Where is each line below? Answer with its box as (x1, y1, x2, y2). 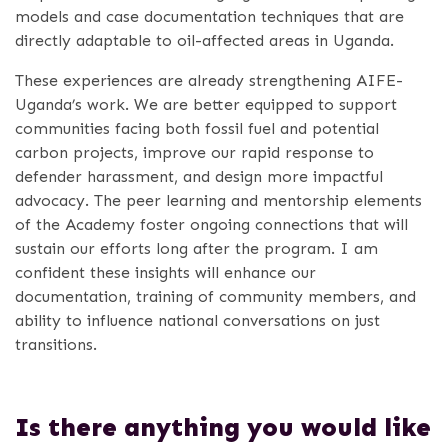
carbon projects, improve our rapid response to (15, 143, 374, 163)
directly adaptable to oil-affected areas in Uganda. (15, 31, 394, 51)
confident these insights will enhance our (15, 263, 316, 283)
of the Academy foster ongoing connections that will (15, 215, 408, 235)
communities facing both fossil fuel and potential (15, 119, 379, 139)
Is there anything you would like (15, 412, 431, 444)
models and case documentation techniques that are (15, 7, 404, 27)
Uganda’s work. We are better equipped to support (15, 95, 397, 115)
